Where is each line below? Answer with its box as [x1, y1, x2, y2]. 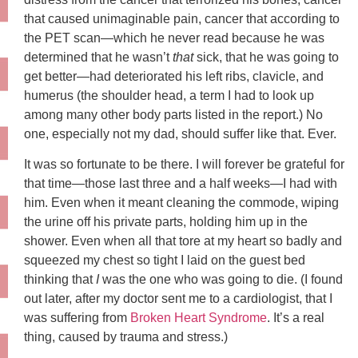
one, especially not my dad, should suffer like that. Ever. [24, 126, 336, 141]
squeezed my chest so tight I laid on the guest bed [24, 253, 305, 268]
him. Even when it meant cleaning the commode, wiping [24, 196, 339, 210]
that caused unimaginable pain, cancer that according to [24, 11, 340, 26]
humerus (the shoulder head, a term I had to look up [24, 88, 314, 102]
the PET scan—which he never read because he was [24, 30, 324, 45]
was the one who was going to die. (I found [99, 272, 343, 287]
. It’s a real [267, 311, 324, 325]
